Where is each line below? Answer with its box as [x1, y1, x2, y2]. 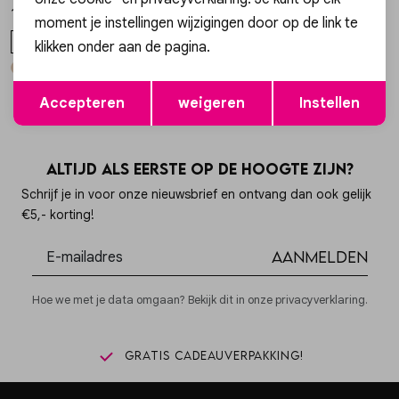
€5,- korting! [21, 207, 94, 224]
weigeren [178, 94, 246, 112]
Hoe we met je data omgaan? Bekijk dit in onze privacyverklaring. [31, 292, 368, 308]
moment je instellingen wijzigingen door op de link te [35, 14, 358, 32]
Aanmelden [271, 248, 368, 267]
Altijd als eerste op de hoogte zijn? [45, 159, 354, 179]
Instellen [298, 94, 360, 112]
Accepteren [39, 94, 126, 112]
